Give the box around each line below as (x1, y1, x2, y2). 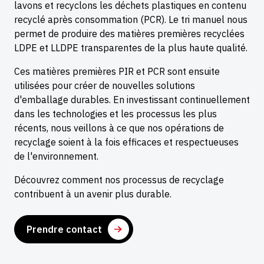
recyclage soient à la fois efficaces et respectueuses (14, 136, 239, 148)
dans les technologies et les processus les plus (14, 108, 217, 120)
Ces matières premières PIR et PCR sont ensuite (14, 65, 220, 78)
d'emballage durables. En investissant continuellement (14, 94, 250, 106)
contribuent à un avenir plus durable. (14, 188, 171, 200)
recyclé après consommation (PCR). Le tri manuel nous (14, 14, 247, 26)
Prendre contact (27, 223, 102, 236)
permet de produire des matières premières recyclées (14, 28, 245, 40)
